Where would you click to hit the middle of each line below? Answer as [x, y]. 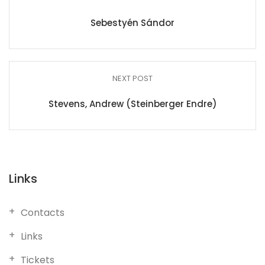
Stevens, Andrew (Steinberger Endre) [132, 104]
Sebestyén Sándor [132, 23]
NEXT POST [132, 78]
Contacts [43, 213]
